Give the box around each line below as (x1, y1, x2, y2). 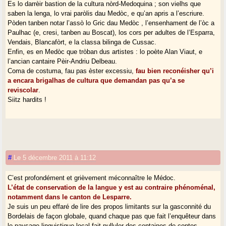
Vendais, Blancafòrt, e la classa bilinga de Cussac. (8, 38, 157, 46)
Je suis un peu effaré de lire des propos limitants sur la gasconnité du (8, 202, 211, 210)
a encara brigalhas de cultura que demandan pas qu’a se (8, 76, 185, 84)
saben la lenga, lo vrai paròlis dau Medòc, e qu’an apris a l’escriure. (8, 9, 205, 17)
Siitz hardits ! (8, 95, 47, 103)
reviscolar (8, 86, 39, 94)
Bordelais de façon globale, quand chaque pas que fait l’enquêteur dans (8, 212, 216, 220)
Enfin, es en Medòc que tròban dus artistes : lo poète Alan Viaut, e (8, 47, 203, 55)
